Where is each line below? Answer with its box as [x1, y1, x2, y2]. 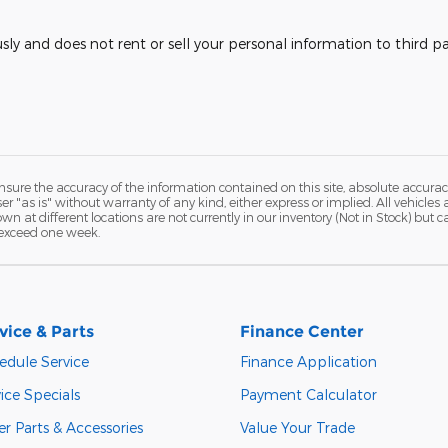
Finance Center [240, 321, 364, 341]
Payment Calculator [240, 385, 377, 403]
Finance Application [240, 352, 377, 370]
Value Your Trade [240, 418, 355, 436]
